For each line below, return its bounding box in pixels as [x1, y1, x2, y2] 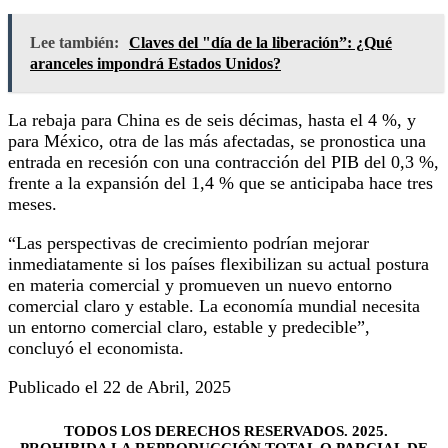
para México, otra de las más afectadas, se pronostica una [8, 130, 426, 151]
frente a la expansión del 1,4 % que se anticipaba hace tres [8, 172, 433, 193]
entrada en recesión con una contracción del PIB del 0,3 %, [8, 151, 439, 172]
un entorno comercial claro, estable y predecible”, [8, 316, 370, 337]
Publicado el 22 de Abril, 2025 [8, 376, 231, 397]
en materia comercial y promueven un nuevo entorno [8, 274, 392, 295]
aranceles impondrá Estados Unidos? [30, 54, 281, 72]
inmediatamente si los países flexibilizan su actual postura [8, 253, 429, 274]
